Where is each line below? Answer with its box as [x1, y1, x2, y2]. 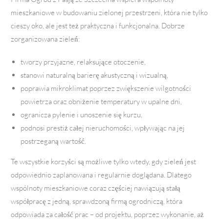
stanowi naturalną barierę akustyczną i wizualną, [21, 70, 169, 80]
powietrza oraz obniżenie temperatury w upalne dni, [21, 97, 182, 107]
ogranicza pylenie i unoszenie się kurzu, [21, 110, 143, 120]
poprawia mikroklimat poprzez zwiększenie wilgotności [21, 84, 192, 93]
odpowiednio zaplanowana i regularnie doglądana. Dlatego [11, 170, 192, 180]
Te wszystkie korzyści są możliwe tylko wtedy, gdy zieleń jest [11, 157, 197, 167]
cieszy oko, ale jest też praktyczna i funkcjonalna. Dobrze [11, 21, 185, 31]
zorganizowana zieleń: [11, 34, 81, 44]
